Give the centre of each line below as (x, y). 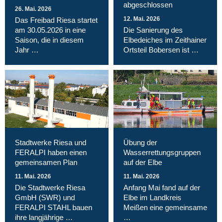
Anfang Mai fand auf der (162, 188)
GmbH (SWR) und (45, 198)
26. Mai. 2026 (33, 9)
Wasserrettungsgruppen (162, 153)
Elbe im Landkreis (152, 198)
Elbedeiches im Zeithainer (165, 40)
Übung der (140, 143)
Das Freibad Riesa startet (56, 20)
